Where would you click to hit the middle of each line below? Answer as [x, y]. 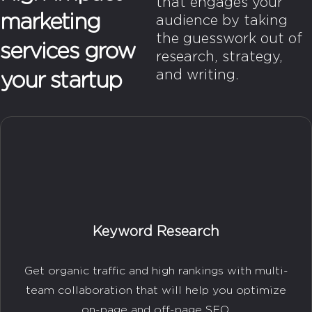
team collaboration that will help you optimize [156, 290]
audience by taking [222, 21]
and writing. [197, 75]
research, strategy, [219, 57]
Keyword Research [156, 232]
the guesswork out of [229, 39]
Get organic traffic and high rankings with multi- [156, 271]
